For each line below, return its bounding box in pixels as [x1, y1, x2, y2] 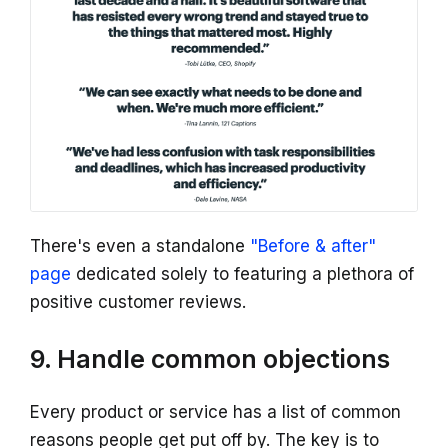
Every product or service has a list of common [30, 402, 401, 423]
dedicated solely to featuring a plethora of [71, 264, 414, 285]
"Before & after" [250, 236, 376, 257]
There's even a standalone [30, 236, 250, 257]
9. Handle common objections [30, 344, 390, 375]
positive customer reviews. [30, 292, 246, 313]
